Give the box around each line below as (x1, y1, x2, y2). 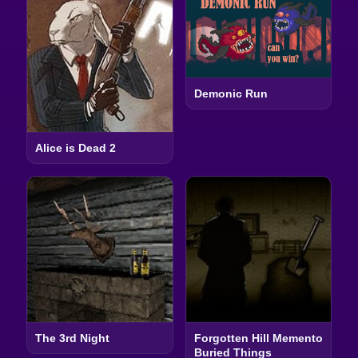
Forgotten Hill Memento (193, 331, 323, 344)
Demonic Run (193, 87, 268, 101)
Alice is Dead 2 (34, 141, 116, 155)
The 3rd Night (34, 331, 109, 344)
